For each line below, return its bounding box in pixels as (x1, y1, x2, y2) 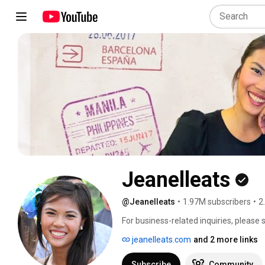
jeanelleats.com (130, 234, 191, 244)
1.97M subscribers (183, 196, 251, 206)
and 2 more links (193, 234, 258, 244)
